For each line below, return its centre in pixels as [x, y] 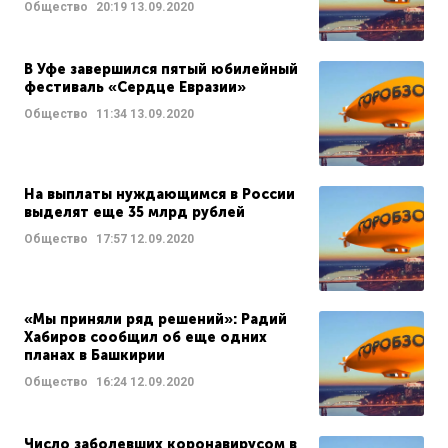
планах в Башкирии [94, 356]
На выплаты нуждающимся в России [159, 195]
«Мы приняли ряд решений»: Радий [155, 320]
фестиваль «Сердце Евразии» [135, 88]
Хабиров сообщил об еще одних [145, 338]
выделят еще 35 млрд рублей [134, 213]
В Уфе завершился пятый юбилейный [161, 70]
